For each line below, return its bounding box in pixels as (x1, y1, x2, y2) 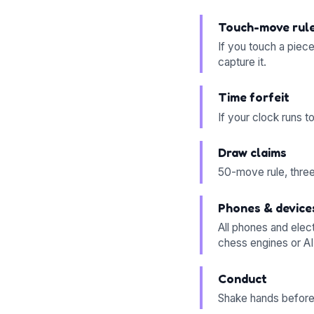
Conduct (217, 271, 267, 286)
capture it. (217, 55, 266, 69)
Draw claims (217, 145, 287, 161)
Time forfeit (217, 90, 289, 105)
